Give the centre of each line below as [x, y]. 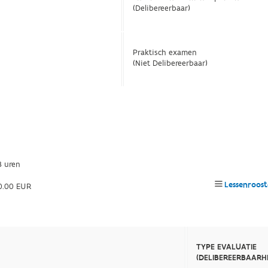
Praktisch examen [165, 53]
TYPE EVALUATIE [227, 247]
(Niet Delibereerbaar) [170, 63]
